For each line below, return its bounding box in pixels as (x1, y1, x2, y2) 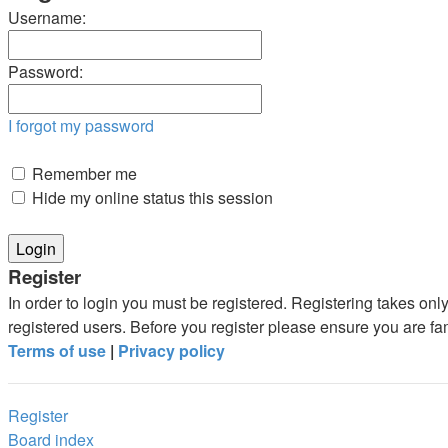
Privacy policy (118, 338, 225, 362)
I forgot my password (8, 113, 154, 137)
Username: (8, 5, 86, 29)
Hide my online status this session (28, 185, 273, 209)
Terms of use (8, 338, 106, 362)
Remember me (28, 161, 137, 185)
